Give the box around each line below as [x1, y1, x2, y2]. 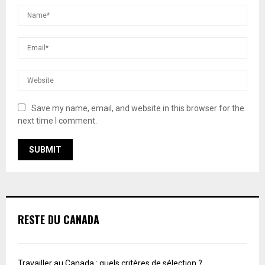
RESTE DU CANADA [18, 212, 99, 228]
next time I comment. [18, 116, 97, 126]
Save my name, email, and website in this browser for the [31, 104, 244, 114]
